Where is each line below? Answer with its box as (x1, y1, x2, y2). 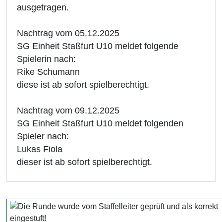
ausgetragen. (17, 2, 69, 12)
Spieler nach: (17, 131, 69, 141)
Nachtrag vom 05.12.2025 (17, 28, 120, 38)
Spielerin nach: (17, 54, 76, 64)
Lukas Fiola (17, 144, 63, 154)
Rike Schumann (17, 66, 80, 77)
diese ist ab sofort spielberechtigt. (17, 79, 150, 90)
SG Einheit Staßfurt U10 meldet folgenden (17, 118, 184, 128)
